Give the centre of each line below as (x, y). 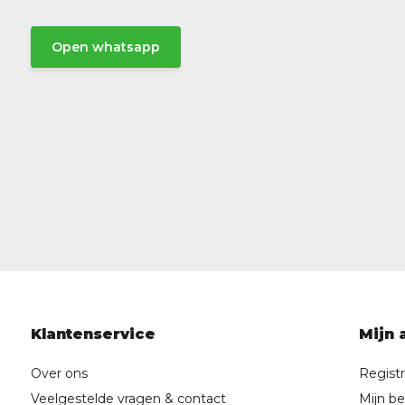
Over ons (59, 374)
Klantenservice (93, 334)
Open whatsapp (105, 47)
